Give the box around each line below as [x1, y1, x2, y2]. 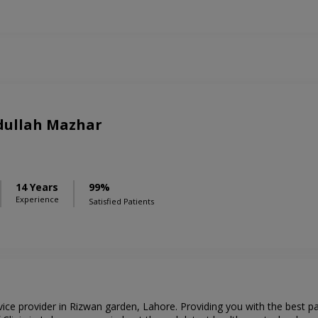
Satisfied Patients [89, 196, 154, 207]
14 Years [16, 180, 58, 194]
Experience [16, 194, 59, 205]
